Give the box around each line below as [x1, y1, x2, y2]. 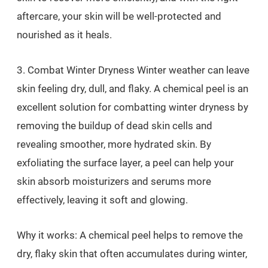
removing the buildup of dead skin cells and [17, 120, 212, 132]
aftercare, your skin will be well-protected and [17, 10, 221, 22]
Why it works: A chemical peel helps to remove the [17, 229, 243, 241]
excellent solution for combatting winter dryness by [17, 101, 248, 113]
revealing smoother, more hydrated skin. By [17, 138, 211, 150]
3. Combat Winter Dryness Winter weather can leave [17, 64, 249, 76]
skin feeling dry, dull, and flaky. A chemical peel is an [17, 83, 248, 95]
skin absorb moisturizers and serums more [17, 175, 211, 187]
